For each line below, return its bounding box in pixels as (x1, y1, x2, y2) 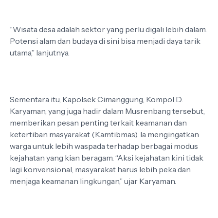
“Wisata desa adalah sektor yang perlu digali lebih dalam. (10, 24, 207, 34)
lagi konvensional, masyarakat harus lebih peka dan (10, 164, 191, 174)
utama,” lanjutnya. (10, 48, 70, 57)
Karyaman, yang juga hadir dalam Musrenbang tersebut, (10, 106, 205, 116)
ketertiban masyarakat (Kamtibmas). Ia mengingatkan (10, 129, 199, 139)
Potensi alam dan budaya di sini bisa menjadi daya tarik (10, 36, 200, 46)
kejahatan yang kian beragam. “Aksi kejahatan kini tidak (10, 153, 203, 163)
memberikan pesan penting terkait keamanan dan (10, 118, 187, 127)
